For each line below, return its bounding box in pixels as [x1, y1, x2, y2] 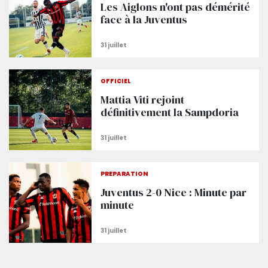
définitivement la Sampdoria [100, 105, 239, 120]
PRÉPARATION [100, 169, 148, 178]
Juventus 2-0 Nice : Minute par [100, 185, 246, 200]
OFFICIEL [100, 77, 131, 86]
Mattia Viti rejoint [100, 92, 184, 107]
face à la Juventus [100, 12, 187, 27]
